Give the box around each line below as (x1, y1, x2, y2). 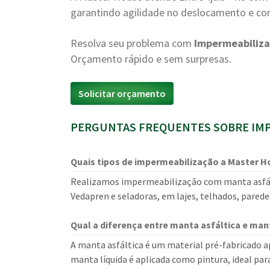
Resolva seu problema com (71, 36, 194, 50)
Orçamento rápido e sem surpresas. (71, 52, 231, 66)
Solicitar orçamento (78, 87, 166, 99)
